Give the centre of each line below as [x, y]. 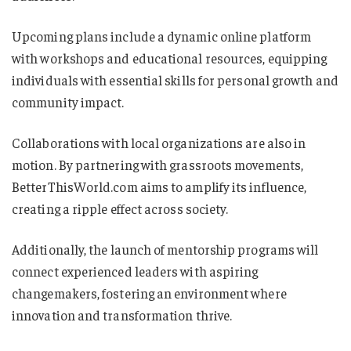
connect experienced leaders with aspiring [135, 271]
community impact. [68, 102]
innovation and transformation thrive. [122, 315]
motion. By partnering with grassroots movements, [158, 164]
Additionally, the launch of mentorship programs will [165, 249]
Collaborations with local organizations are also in [159, 142]
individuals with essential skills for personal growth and [175, 80]
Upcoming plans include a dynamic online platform [162, 36]
